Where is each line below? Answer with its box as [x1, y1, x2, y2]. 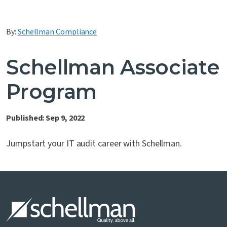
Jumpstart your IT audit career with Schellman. [6, 137, 182, 150]
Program [6, 79, 97, 104]
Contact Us [22, 11, 68, 24]
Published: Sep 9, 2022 [6, 112, 85, 124]
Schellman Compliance [17, 26, 97, 38]
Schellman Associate [6, 55, 220, 80]
